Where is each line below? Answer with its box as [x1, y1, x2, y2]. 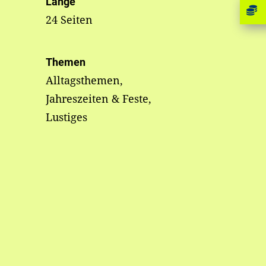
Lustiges [45, 110, 87, 124]
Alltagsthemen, [45, 73, 123, 87]
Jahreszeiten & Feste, [45, 91, 151, 106]
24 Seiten [45, 12, 93, 27]
